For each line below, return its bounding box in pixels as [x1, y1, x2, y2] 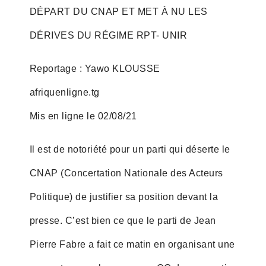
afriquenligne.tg [29, 87, 100, 97]
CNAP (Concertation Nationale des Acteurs [29, 167, 223, 178]
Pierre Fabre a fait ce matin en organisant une [29, 239, 235, 249]
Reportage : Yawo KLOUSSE [29, 63, 160, 74]
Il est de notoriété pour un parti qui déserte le [29, 144, 230, 154]
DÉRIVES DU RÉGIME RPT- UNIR [29, 30, 188, 40]
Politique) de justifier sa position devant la [29, 191, 218, 202]
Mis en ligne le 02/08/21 [29, 110, 137, 121]
